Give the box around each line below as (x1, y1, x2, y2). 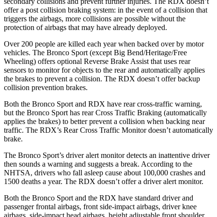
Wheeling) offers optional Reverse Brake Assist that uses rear (4, 57, 190, 65)
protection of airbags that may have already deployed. (4, 23, 167, 31)
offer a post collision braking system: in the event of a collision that (4, 5, 207, 14)
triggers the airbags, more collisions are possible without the (4, 14, 186, 23)
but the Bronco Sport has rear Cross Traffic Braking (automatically (4, 108, 207, 117)
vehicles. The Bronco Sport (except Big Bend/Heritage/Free (4, 48, 187, 57)
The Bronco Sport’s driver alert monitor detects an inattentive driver (4, 151, 210, 159)
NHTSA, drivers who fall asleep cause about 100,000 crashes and (4, 168, 205, 177)
